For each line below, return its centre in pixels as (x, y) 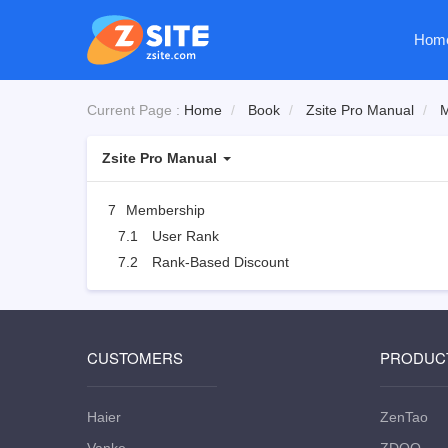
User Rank (185, 236)
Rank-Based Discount (220, 262)
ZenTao (403, 417)
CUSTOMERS (135, 357)
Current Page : (135, 110)
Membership (163, 210)
